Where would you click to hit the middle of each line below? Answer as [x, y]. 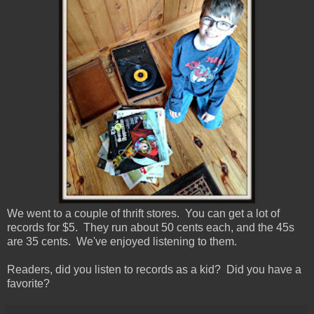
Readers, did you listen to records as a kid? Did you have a [154, 270]
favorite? [28, 284]
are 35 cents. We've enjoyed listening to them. [122, 242]
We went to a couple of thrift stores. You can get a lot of [143, 214]
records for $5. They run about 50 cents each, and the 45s [151, 228]
